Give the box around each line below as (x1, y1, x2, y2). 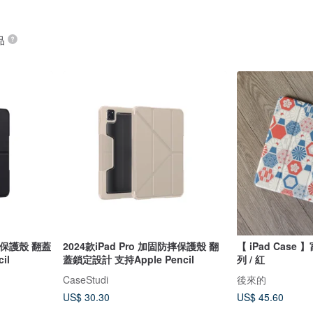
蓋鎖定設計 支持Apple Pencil (62, 252, 194, 267)
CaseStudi (62, 272, 108, 286)
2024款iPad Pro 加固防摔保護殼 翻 (62, 239, 219, 254)
